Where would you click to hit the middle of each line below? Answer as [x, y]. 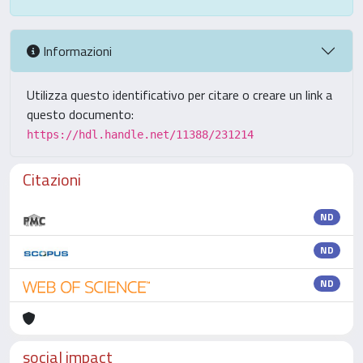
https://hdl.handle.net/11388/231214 [140, 135]
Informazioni [76, 51]
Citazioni [52, 179]
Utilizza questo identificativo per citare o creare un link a [179, 95]
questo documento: [80, 114]
